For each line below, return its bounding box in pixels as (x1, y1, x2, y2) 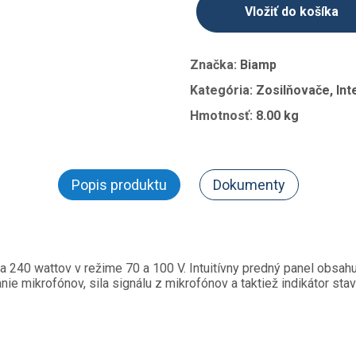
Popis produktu (71, 176, 167, 193)
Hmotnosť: (190, 108, 256, 123)
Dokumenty (212, 176, 285, 193)
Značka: (190, 57, 240, 72)
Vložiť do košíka (245, 4, 339, 19)
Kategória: (190, 83, 256, 98)
